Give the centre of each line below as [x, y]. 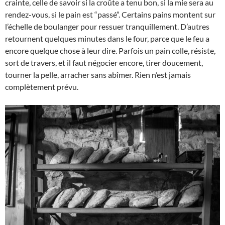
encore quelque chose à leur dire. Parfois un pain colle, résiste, [110, 50]
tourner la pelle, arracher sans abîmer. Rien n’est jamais [98, 74]
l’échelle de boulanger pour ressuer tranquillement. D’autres [107, 26]
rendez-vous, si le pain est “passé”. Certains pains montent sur [110, 14]
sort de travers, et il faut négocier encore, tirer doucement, [104, 62]
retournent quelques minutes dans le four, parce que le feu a [107, 38]
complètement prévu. [42, 86]
